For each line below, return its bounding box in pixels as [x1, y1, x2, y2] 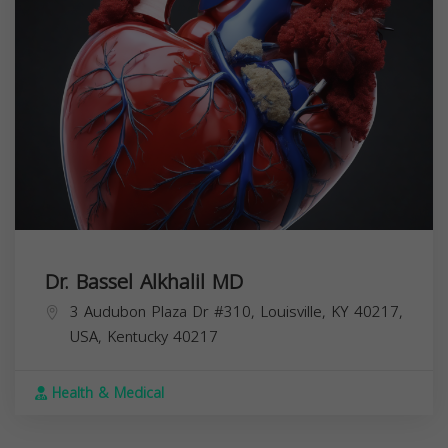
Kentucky [107, 323, 168, 352]
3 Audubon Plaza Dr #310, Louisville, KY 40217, [70, 298, 403, 327]
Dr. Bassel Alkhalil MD [45, 263, 243, 302]
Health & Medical [47, 380, 164, 408]
